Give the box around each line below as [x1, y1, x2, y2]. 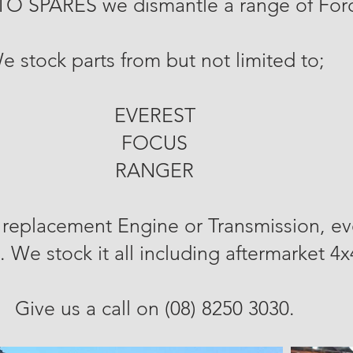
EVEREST [113, 103, 195, 127]
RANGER [115, 158, 194, 182]
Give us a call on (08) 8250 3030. [14, 296, 295, 320]
